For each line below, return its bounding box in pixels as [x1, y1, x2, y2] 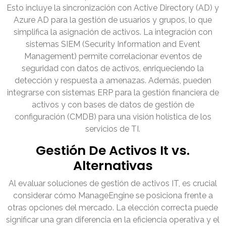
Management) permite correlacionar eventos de [24, 51, 202, 62]
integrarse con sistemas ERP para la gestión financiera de [7, 88, 219, 98]
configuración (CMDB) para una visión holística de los [15, 112, 211, 122]
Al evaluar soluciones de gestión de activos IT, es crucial [9, 179, 217, 189]
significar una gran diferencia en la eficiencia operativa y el [6, 215, 220, 225]
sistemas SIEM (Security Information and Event [26, 39, 200, 49]
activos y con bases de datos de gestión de [32, 100, 194, 110]
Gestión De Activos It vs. [36, 142, 190, 160]
